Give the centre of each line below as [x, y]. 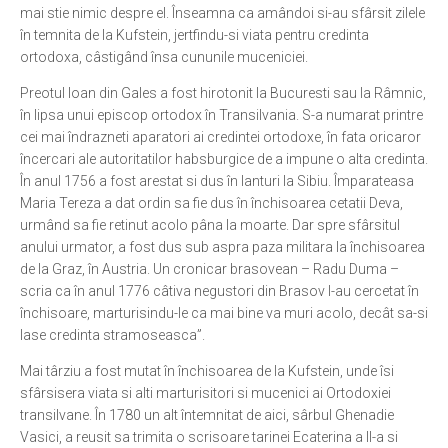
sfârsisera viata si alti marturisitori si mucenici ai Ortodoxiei [205, 393]
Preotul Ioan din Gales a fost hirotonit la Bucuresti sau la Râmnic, [223, 93]
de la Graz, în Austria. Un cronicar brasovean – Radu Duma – [209, 269]
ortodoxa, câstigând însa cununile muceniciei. [164, 57]
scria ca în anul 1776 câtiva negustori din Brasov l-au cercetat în [219, 291]
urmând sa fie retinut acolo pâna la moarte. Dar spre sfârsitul [210, 225]
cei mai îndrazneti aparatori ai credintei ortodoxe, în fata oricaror [220, 137]
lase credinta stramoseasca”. [112, 335]
